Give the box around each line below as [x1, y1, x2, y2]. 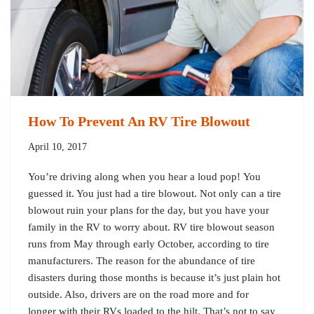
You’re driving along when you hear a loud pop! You [28, 171, 261, 183]
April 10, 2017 [28, 142, 87, 153]
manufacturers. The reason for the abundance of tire [28, 255, 255, 267]
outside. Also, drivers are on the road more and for [28, 289, 249, 301]
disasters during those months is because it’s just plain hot [28, 272, 280, 284]
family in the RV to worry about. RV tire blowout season [28, 221, 275, 233]
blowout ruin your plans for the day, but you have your [28, 205, 269, 217]
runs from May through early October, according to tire [28, 238, 269, 250]
